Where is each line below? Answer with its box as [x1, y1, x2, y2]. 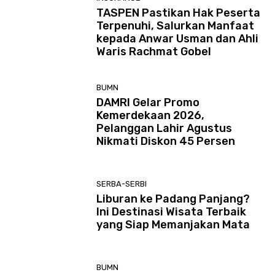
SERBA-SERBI [96, 179, 147, 188]
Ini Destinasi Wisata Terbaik [96, 204, 247, 219]
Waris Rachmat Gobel [96, 44, 212, 58]
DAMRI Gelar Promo [96, 95, 200, 109]
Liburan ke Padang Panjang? [96, 192, 250, 206]
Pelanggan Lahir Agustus [96, 121, 233, 135]
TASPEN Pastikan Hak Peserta [96, 6, 261, 20]
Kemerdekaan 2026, [96, 108, 205, 122]
